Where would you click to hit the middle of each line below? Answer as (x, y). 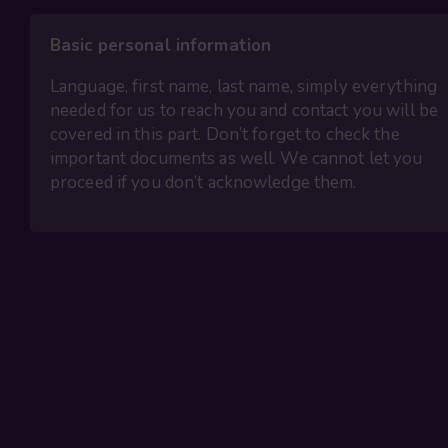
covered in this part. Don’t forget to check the (225, 135)
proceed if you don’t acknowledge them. (203, 183)
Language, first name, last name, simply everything (243, 87)
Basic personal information (161, 46)
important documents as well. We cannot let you (236, 159)
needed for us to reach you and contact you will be (244, 111)
